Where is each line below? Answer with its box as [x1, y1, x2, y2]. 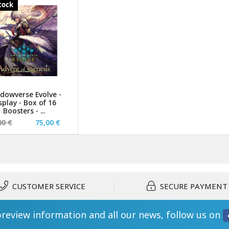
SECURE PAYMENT [160, 180, 227, 191]
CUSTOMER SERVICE [12, 180, 85, 191]
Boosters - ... [3, 106, 45, 116]
